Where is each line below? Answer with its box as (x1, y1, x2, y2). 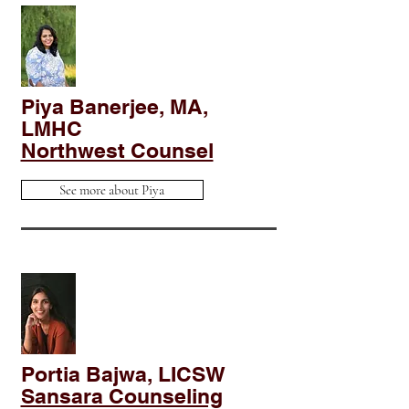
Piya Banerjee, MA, (20, 94, 208, 119)
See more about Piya (59, 182, 164, 198)
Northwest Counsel (20, 138, 214, 163)
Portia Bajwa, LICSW (20, 362, 225, 386)
